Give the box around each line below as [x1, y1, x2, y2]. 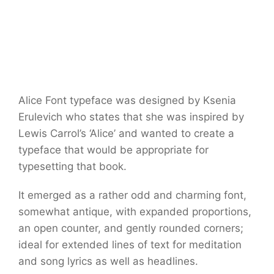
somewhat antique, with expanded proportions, [18, 206, 251, 218]
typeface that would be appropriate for [18, 144, 209, 157]
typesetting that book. [18, 160, 127, 173]
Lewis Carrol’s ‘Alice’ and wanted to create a [18, 127, 234, 140]
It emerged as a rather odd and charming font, [18, 189, 246, 202]
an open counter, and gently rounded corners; [18, 222, 243, 235]
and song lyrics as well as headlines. [18, 255, 198, 268]
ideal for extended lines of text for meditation [18, 239, 242, 251]
